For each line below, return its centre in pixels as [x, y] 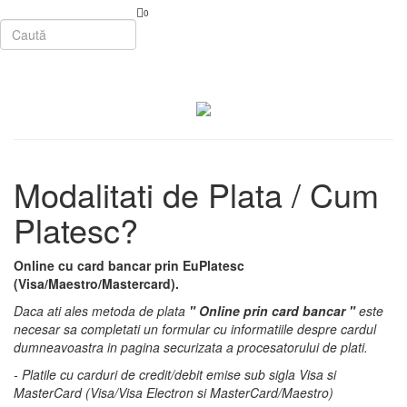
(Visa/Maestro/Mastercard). [96, 283]
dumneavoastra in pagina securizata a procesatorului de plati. [191, 347]
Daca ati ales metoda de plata [101, 311]
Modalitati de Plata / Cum [196, 194]
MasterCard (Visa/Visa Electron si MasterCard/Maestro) [174, 392]
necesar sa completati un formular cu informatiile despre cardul [195, 329]
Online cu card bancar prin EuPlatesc [129, 265]
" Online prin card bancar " [272, 311]
